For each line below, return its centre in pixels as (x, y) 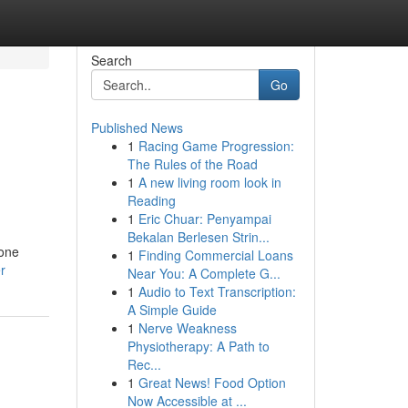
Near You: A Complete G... (204, 273)
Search (111, 60)
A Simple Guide (172, 310)
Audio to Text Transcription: (217, 291)
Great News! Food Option (212, 382)
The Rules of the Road (192, 164)
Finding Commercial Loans (215, 255)
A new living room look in (209, 182)
